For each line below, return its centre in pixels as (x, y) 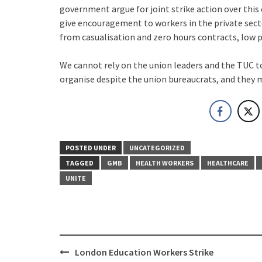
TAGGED (80, 163)
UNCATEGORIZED (157, 147)
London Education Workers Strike (144, 252)
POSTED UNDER (91, 147)
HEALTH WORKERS (165, 163)
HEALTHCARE (228, 163)
